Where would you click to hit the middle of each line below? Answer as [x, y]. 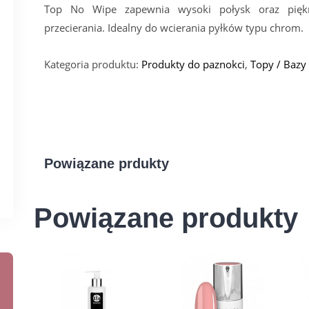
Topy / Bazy [278, 64]
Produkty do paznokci [193, 64]
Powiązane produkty [166, 218]
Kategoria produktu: [91, 64]
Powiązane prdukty [107, 163]
